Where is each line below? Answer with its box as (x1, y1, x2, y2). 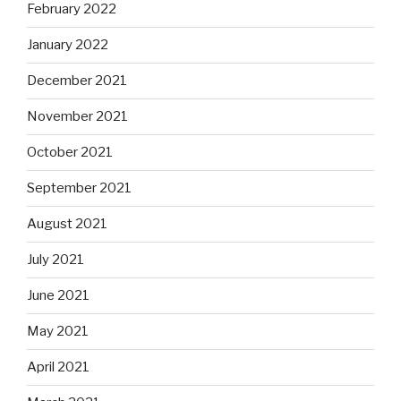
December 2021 (27, 73, 127, 90)
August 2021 (27, 216, 107, 233)
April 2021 (27, 359, 90, 376)
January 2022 (27, 37, 108, 54)
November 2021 (27, 108, 128, 125)
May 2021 (27, 323, 89, 340)
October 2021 (27, 144, 113, 161)
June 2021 (27, 287, 90, 304)
